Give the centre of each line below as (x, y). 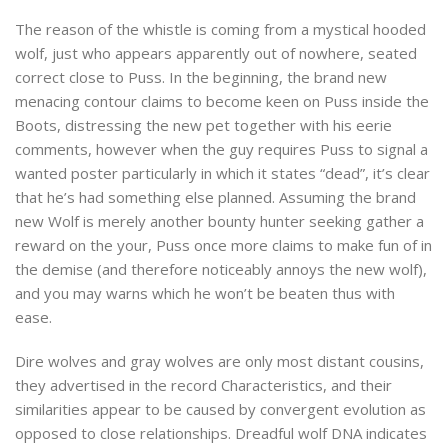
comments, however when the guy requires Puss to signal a (221, 149)
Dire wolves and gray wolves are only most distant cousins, (219, 361)
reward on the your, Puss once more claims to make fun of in (223, 245)
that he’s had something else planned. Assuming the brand (215, 197)
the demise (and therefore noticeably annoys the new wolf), (221, 269)
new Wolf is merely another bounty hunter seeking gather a (219, 221)
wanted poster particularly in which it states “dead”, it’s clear (222, 173)
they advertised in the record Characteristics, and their (203, 385)
